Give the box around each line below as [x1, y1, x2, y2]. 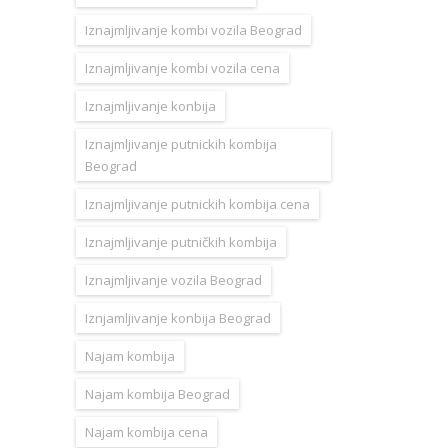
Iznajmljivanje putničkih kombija [85, 232, 277, 251]
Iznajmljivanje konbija [85, 96, 216, 115]
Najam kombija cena [85, 422, 208, 441]
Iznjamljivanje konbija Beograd [85, 308, 271, 327]
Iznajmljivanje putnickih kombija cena [85, 194, 310, 213]
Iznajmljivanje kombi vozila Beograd [85, 20, 302, 39]
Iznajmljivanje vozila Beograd [85, 270, 262, 289]
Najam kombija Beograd [85, 384, 230, 403]
